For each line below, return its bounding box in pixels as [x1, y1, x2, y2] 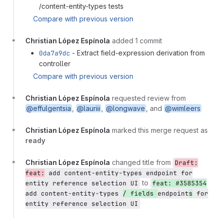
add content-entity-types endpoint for [45, 168, 193, 177]
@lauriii [77, 104, 100, 112]
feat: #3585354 [152, 179, 207, 187]
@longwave [106, 104, 145, 112]
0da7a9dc [39, 48, 70, 57]
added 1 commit [112, 36, 162, 45]
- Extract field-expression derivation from [70, 48, 205, 57]
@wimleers [165, 104, 200, 112]
